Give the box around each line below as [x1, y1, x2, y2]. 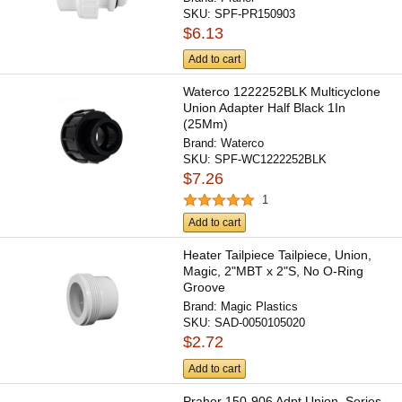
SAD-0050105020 [214, 316, 306, 330]
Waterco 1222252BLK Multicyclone [183, 83, 381, 99]
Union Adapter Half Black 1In [183, 100, 346, 115]
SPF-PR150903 [214, 6, 296, 21]
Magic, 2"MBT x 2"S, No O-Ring [183, 264, 364, 279]
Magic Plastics [221, 300, 299, 314]
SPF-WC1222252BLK [214, 152, 328, 166]
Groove [183, 280, 226, 295]
